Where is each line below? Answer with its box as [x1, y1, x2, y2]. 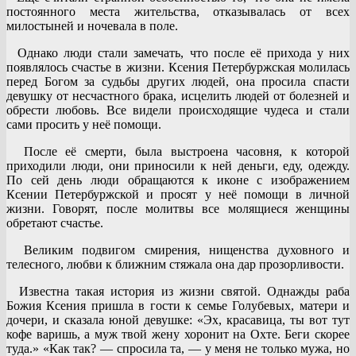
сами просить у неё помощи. [6, 117, 161, 131]
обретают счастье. [6, 215, 103, 230]
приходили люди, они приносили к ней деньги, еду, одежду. [6, 158, 350, 172]
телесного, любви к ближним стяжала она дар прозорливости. [6, 257, 344, 271]
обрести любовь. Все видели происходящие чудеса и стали [6, 103, 350, 117]
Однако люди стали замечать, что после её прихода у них [6, 45, 350, 60]
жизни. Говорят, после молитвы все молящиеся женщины [6, 201, 350, 215]
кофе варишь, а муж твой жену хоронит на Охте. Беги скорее [6, 327, 350, 341]
